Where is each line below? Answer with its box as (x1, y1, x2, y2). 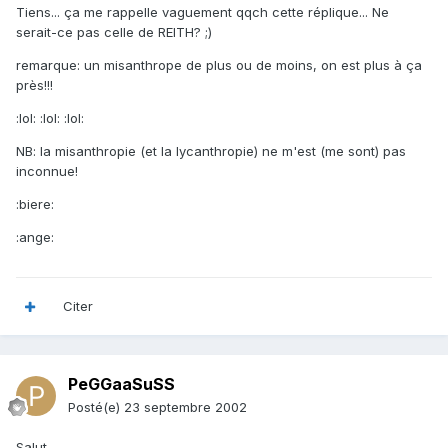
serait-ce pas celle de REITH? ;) (16, 24, 212, 41)
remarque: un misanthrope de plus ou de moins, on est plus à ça (16, 57, 422, 74)
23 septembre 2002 (124, 399, 247, 416)
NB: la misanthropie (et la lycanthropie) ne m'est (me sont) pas (16, 143, 406, 160)
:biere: (16, 196, 54, 213)
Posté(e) (68, 399, 124, 416)
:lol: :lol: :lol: (16, 110, 84, 127)
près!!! (16, 77, 53, 94)
